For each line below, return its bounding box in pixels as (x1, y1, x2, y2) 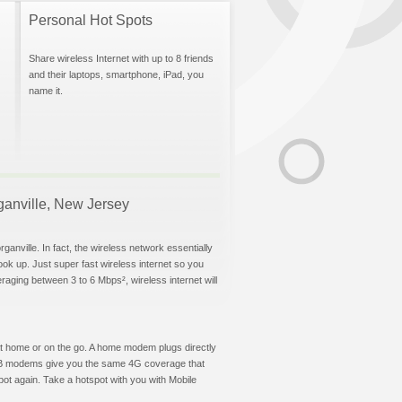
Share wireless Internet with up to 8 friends (29, 53, 214, 64)
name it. (29, 85, 63, 96)
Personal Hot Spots (29, 13, 153, 28)
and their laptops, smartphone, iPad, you (29, 69, 204, 80)
